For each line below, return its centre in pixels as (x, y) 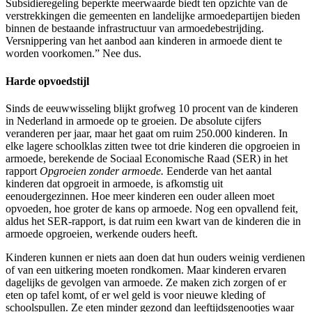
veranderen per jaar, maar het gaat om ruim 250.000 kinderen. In (147, 133)
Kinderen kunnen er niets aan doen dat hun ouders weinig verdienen (155, 257)
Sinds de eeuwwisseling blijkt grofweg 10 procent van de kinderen (152, 108)
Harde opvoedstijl (47, 81)
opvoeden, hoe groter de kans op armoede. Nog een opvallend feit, (152, 209)
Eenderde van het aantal (218, 171)
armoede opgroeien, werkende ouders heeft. (102, 234)
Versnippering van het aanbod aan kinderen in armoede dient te (144, 41)
